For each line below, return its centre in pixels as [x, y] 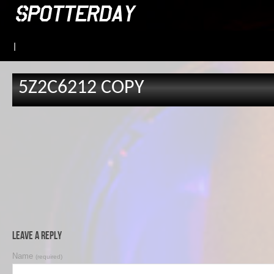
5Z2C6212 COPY [81, 88]
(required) [49, 257]
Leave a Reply [37, 236]
